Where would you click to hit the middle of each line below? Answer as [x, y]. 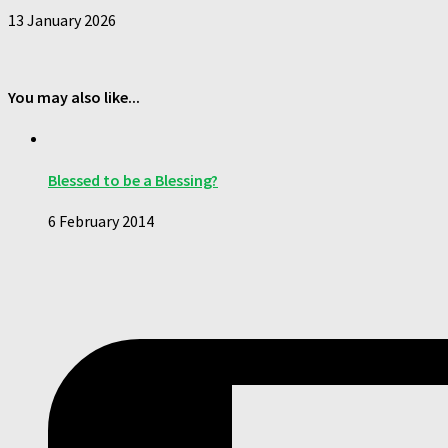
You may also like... [74, 97]
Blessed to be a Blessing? [133, 179]
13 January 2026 [62, 19]
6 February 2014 [101, 220]
